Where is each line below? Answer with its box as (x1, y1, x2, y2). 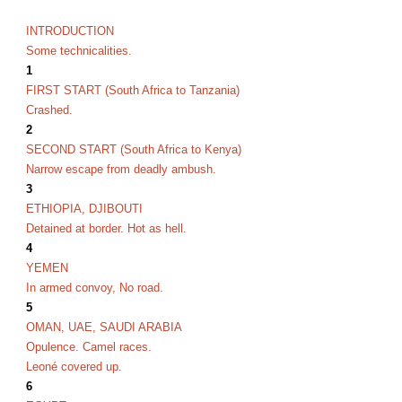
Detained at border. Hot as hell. (26, 222, 188, 235)
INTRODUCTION (26, 24, 115, 38)
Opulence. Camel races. (26, 340, 156, 354)
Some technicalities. (26, 44, 133, 57)
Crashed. (26, 103, 74, 117)
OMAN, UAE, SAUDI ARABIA (26, 320, 183, 334)
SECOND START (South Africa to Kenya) (26, 143, 257, 156)
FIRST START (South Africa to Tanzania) (26, 83, 240, 97)
